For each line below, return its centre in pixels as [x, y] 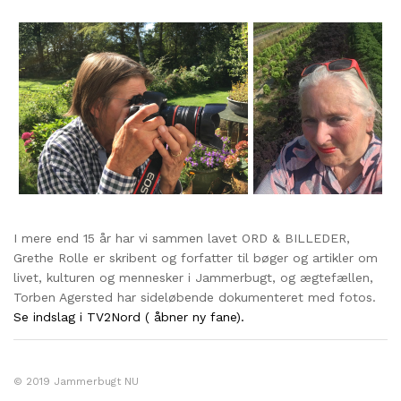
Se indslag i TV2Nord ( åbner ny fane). [129, 316]
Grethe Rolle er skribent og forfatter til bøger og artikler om [196, 257]
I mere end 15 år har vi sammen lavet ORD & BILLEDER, [182, 238]
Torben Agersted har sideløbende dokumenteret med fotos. [195, 297]
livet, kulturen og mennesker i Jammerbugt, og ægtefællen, [193, 277]
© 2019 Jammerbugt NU [76, 381]
